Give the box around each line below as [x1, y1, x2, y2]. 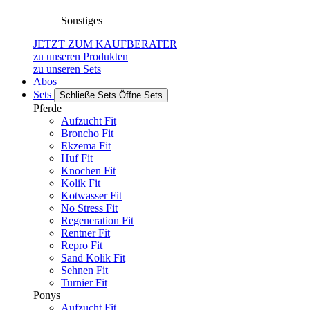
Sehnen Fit [61, 264, 108, 276]
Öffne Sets [119, 90, 163, 100]
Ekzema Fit [61, 140, 111, 152]
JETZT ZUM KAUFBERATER [33, 38, 177, 50]
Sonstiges [61, 15, 102, 26]
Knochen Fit [61, 165, 116, 176]
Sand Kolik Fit [61, 252, 125, 264]
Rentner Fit [61, 227, 110, 239]
